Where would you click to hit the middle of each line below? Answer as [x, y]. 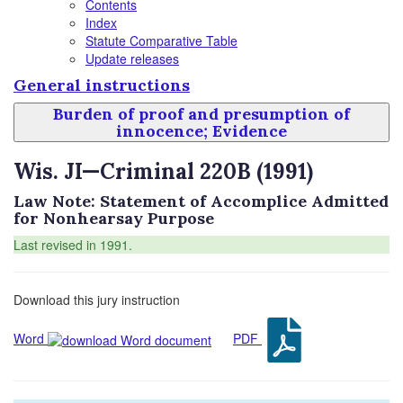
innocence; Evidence [201, 131]
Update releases [132, 58]
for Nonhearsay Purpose [114, 218]
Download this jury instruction [97, 300]
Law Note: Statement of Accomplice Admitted [201, 201]
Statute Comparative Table [161, 40]
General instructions [102, 85]
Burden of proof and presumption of [201, 114]
